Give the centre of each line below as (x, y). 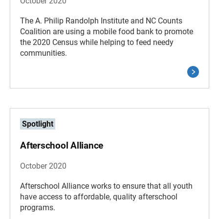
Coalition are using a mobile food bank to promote (107, 32)
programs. (38, 208)
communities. (44, 53)
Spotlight (38, 124)
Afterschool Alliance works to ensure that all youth (106, 186)
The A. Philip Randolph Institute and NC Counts (101, 21)
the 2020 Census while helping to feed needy (97, 42)
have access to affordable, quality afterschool (99, 197)
